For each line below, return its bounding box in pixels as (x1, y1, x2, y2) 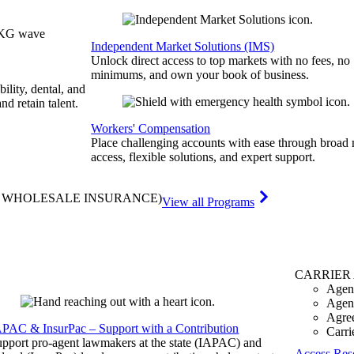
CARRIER (294, 268, 351, 281)
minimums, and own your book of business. (91, 68, 310, 81)
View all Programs (162, 195, 254, 209)
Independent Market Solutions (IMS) (91, 40, 275, 53)
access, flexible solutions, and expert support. (91, 150, 316, 164)
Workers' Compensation (91, 122, 211, 135)
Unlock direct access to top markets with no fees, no (91, 54, 351, 67)
